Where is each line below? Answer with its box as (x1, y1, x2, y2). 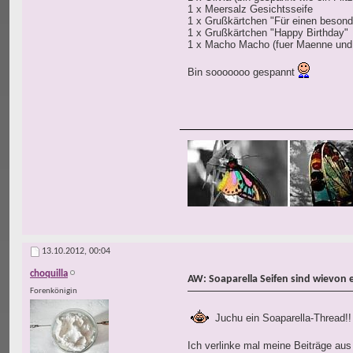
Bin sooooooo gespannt (188, 66, 298, 79)
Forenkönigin (30, 287, 77, 296)
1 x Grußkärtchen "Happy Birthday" (188, 27, 348, 39)
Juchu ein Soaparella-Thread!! (212, 312, 351, 325)
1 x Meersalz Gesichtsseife (188, 3, 313, 16)
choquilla (30, 269, 68, 280)
